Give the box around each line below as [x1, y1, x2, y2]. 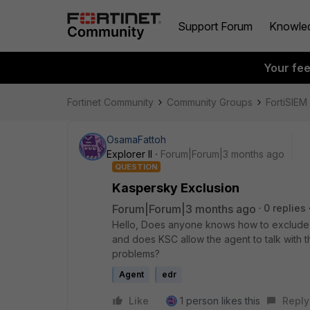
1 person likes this [180, 295, 260, 307]
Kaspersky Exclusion [112, 181, 239, 195]
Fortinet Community [67, 96, 154, 108]
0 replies [264, 202, 306, 214]
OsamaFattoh [107, 134, 166, 145]
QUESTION [115, 162, 158, 172]
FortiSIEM [266, 96, 307, 108]
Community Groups [167, 96, 253, 108]
